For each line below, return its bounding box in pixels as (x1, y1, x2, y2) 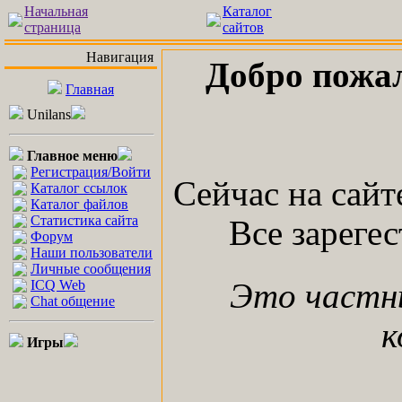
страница (24, 20, 81, 35)
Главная (66, 82, 114, 97)
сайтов (223, 20, 264, 35)
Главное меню (27, 148, 118, 163)
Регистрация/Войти (31, 164, 151, 179)
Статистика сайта (31, 213, 138, 228)
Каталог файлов (31, 197, 128, 212)
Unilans (27, 107, 71, 122)
